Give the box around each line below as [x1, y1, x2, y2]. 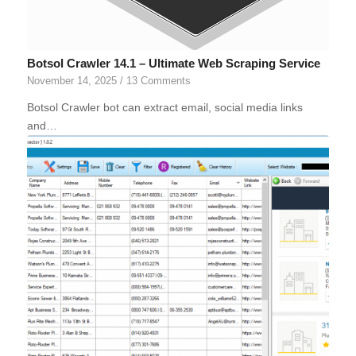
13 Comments [126, 75, 191, 87]
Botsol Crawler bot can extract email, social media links [26, 100, 303, 114]
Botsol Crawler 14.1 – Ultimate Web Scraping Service [26, 56, 320, 70]
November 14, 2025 [26, 75, 117, 87]
